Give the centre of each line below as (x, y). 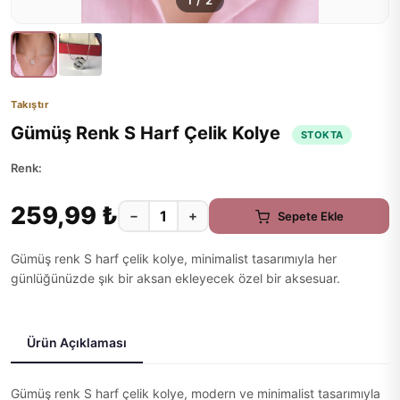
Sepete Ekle (310, 216)
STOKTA (322, 134)
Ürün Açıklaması (77, 342)
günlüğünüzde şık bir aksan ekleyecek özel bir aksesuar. (175, 278)
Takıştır (30, 104)
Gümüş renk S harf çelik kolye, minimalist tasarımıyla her (174, 258)
